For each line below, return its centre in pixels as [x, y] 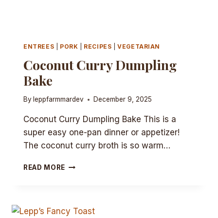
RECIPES [98, 46]
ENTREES [39, 46]
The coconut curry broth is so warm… [97, 146]
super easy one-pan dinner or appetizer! [101, 133]
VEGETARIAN [139, 46]
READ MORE [45, 168]
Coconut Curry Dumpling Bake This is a [100, 119]
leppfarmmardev [59, 100]
